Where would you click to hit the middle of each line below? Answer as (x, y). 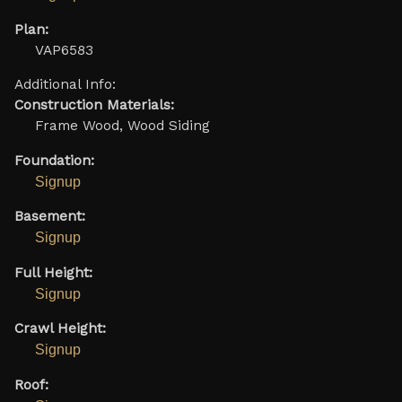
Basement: (49, 217)
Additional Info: (65, 85)
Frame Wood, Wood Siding (122, 126)
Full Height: (53, 272)
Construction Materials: (94, 105)
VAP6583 (64, 50)
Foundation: (54, 160)
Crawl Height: (60, 329)
